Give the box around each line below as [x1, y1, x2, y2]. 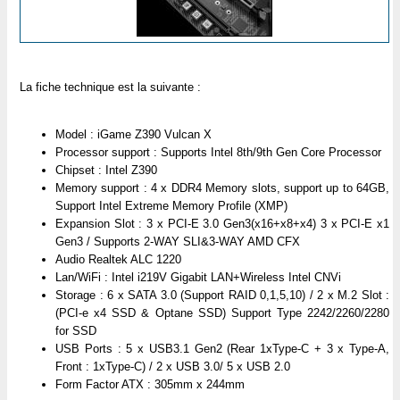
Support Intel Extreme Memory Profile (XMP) [55, 199, 287, 213]
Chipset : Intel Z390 [55, 163, 157, 178]
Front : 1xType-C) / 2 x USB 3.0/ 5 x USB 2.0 [55, 360, 290, 374]
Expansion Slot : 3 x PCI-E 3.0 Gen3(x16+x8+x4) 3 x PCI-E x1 [55, 217, 389, 231]
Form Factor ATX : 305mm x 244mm [55, 378, 245, 392]
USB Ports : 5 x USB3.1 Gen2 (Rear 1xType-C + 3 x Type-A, [55, 342, 389, 356]
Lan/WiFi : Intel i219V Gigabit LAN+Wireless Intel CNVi [55, 271, 341, 285]
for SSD [55, 324, 96, 338]
